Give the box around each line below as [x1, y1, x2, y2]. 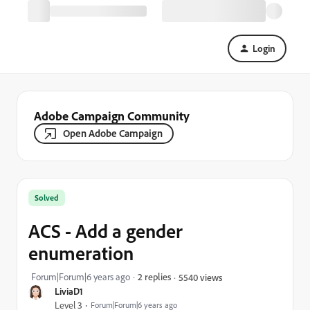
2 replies [138, 271, 171, 282]
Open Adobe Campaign [63, 127, 163, 140]
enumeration [28, 241, 134, 265]
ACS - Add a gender [28, 219, 183, 243]
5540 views [179, 271, 222, 283]
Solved [35, 192, 59, 203]
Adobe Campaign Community [34, 108, 190, 123]
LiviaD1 [55, 285, 83, 297]
